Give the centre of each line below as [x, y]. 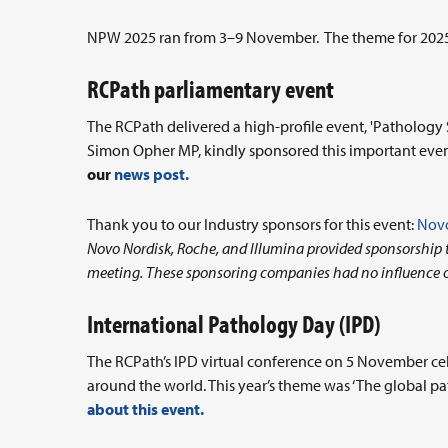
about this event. [145, 409]
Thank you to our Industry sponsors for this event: [252, 224]
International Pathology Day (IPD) [233, 324]
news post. [151, 174]
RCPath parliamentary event [210, 89]
